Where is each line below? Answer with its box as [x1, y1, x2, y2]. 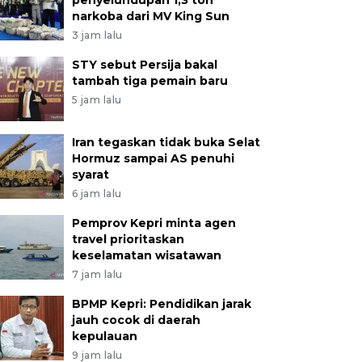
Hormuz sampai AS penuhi [71, 151, 234, 166]
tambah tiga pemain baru [71, 74, 228, 88]
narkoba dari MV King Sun [71, 9, 229, 23]
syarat [71, 167, 109, 182]
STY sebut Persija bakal [71, 57, 217, 72]
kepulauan [71, 329, 137, 343]
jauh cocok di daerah [71, 313, 200, 327]
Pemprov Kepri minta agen [71, 216, 236, 230]
